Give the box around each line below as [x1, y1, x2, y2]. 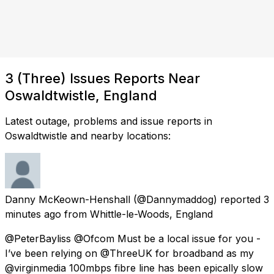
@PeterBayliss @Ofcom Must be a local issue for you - [5, 232, 261, 245]
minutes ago [5, 207, 61, 220]
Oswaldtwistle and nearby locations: [5, 129, 171, 142]
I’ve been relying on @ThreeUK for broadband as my [5, 246, 254, 259]
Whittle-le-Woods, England [90, 207, 213, 220]
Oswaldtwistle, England [5, 87, 157, 103]
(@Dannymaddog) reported [133, 193, 261, 206]
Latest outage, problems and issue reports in [5, 114, 212, 127]
